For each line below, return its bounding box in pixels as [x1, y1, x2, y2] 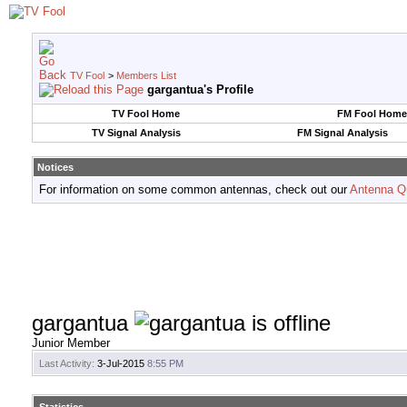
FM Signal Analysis [296, 127, 388, 138]
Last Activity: [39, 358, 94, 370]
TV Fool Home [111, 108, 180, 119]
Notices [37, 162, 74, 173]
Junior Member [32, 336, 110, 351]
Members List [116, 70, 176, 81]
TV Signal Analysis [91, 127, 181, 138]
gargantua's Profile [147, 83, 253, 96]
